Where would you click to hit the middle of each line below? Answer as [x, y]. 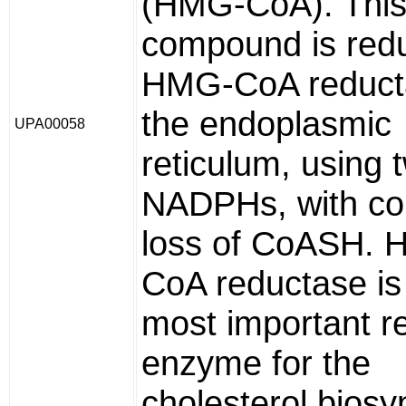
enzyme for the [256, 363]
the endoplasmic [266, 124]
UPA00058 [50, 124]
